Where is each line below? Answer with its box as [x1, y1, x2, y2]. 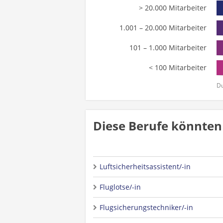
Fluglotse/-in [100, 182, 141, 192]
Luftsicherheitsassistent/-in [100, 162, 191, 171]
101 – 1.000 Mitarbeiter [129, 43, 207, 52]
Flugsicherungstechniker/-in [100, 203, 193, 212]
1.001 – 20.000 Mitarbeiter [119, 23, 207, 32]
